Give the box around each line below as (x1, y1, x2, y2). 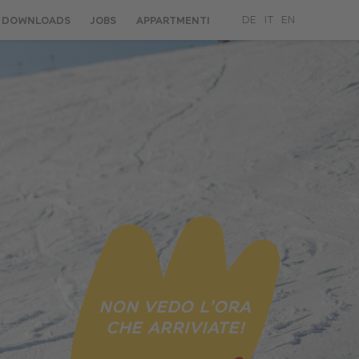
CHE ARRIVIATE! (105, 317, 244, 337)
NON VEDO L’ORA (99, 296, 251, 316)
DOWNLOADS (2, 14, 71, 26)
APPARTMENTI (136, 14, 210, 26)
